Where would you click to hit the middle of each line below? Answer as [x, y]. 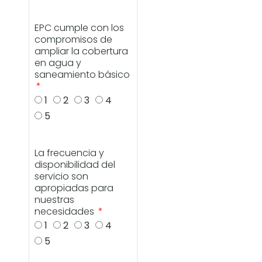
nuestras [55, 200]
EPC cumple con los [80, 28]
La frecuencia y [70, 153]
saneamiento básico [82, 75]
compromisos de [74, 40]
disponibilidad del [75, 165]
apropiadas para [74, 188]
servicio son [62, 177]
